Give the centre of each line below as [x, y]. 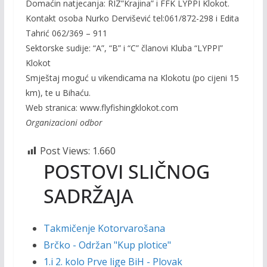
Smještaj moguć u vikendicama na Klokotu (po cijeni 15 [132, 78]
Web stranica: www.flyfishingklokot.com [102, 108]
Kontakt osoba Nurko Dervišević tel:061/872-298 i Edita [132, 18]
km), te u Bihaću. [58, 93]
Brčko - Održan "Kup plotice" [107, 245]
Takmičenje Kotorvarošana [104, 228]
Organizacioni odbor [64, 122]
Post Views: [65, 151]
